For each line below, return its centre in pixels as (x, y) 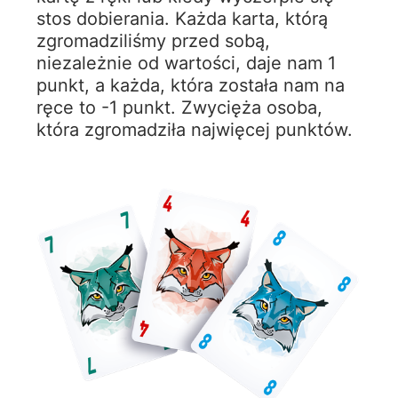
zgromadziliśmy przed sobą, (153, 40)
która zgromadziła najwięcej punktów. (194, 129)
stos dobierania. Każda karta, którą (182, 18)
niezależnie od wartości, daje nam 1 (186, 63)
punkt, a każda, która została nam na (190, 85)
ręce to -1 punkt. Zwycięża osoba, (179, 107)
